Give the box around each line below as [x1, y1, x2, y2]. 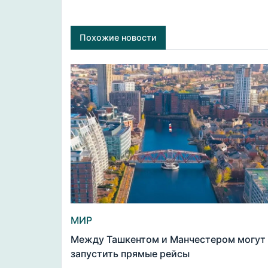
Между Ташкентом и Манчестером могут [71, 233, 266, 246]
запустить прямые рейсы [71, 248, 190, 260]
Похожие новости [80, 32, 157, 43]
